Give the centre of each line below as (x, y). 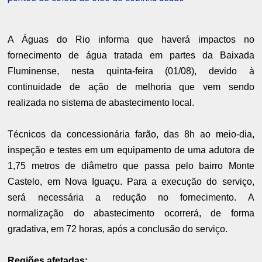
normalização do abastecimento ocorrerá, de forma (131, 213)
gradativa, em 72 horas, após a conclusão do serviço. (118, 229)
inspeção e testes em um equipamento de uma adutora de (131, 150)
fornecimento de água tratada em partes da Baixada (131, 56)
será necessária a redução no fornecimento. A (131, 198)
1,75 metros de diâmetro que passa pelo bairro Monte (131, 166)
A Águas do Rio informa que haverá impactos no (131, 40)
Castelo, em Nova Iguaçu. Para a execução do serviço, (131, 182)
